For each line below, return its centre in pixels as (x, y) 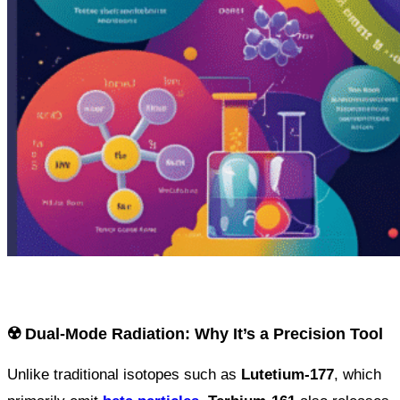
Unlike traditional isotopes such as (124, 375)
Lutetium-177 (287, 375)
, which (358, 375)
